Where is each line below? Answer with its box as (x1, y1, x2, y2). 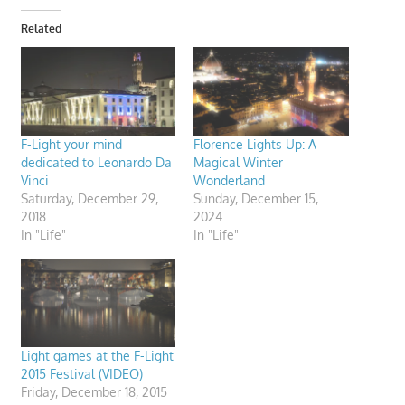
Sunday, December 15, (193, 191, 318, 207)
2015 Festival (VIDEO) (20, 366, 143, 382)
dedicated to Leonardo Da (20, 155, 172, 171)
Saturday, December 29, (20, 191, 158, 207)
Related (20, 22, 61, 36)
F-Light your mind (20, 137, 122, 153)
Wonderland (193, 173, 265, 189)
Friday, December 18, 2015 (20, 384, 167, 400)
